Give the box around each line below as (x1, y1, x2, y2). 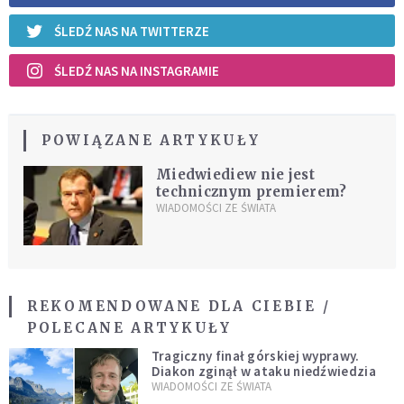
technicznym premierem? (155, 183, 347, 201)
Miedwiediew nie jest (155, 166, 315, 184)
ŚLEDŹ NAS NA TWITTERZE (54, 22, 209, 40)
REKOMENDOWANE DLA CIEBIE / (27, 298, 331, 316)
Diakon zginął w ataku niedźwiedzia (151, 363, 376, 381)
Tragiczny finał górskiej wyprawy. (151, 347, 360, 365)
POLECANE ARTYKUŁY (27, 319, 232, 337)
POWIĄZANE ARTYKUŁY (41, 132, 261, 150)
